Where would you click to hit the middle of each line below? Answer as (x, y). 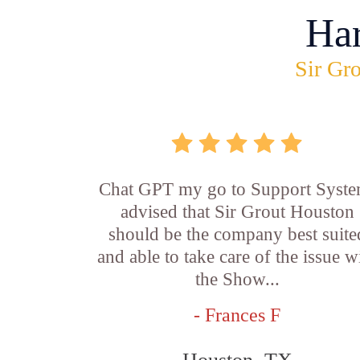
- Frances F (237, 315)
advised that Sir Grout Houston (237, 212)
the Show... (237, 279)
